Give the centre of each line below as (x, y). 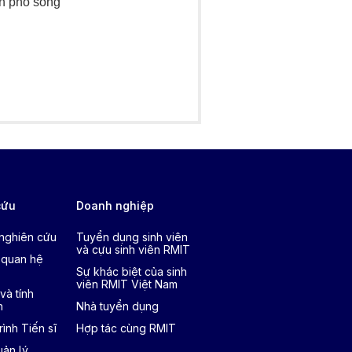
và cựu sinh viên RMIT (133, 249)
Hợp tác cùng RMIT (126, 328)
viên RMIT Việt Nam (126, 284)
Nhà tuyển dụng (117, 306)
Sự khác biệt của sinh (131, 271)
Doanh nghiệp (115, 205)
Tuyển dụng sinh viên (132, 237)
